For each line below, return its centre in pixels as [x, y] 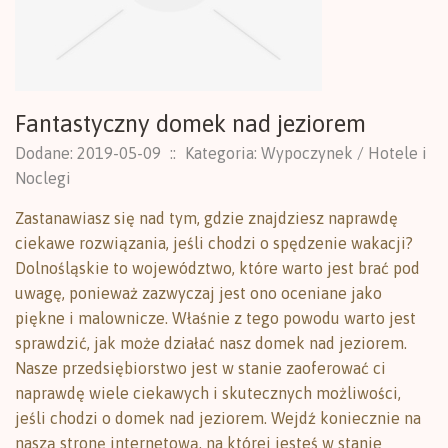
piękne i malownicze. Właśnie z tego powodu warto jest [215, 318]
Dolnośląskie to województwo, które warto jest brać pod [217, 268]
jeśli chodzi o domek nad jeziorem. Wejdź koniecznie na [218, 418]
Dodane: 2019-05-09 [88, 153]
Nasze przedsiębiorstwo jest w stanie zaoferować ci [200, 368]
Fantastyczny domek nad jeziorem [190, 123]
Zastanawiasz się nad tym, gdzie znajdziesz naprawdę [206, 218]
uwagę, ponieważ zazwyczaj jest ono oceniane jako [198, 293]
